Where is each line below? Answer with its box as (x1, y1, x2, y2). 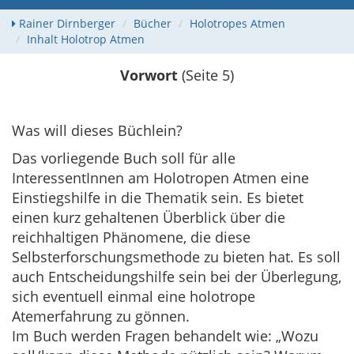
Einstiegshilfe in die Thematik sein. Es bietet (12, 188, 303, 207)
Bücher (134, 16, 171, 31)
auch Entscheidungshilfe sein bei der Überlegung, (12, 267, 341, 286)
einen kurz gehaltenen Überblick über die (12, 208, 285, 227)
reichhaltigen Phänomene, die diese (12, 228, 250, 247)
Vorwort (120, 66, 178, 85)
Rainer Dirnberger (19, 16, 115, 31)
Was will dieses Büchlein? (12, 121, 183, 140)
